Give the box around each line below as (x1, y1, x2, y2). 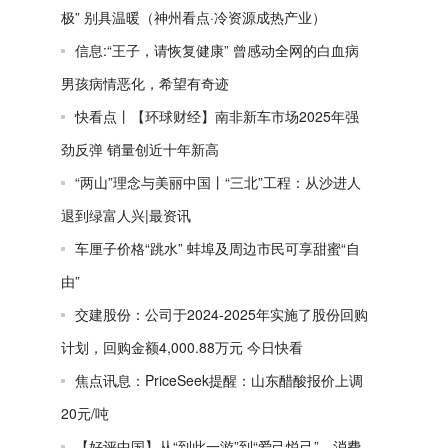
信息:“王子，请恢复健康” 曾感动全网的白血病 (75, 40, 359, 60)
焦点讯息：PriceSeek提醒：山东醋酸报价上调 (75, 370, 363, 390)
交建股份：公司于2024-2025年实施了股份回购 (75, 304, 368, 324)
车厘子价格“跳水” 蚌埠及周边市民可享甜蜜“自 (75, 238, 360, 258)
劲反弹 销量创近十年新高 (61, 139, 219, 159)
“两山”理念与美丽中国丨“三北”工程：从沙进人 (75, 172, 361, 192)
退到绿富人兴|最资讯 (61, 205, 191, 225)
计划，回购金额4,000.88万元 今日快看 (61, 337, 303, 357)
